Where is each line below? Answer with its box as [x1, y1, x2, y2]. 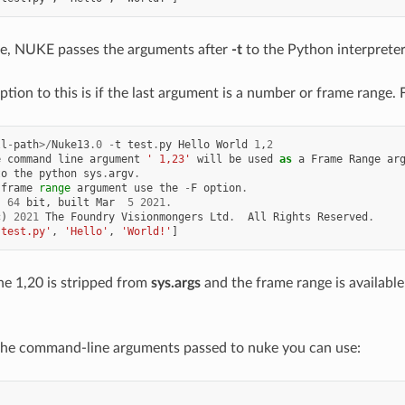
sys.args [150, 275, 201, 290]
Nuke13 [51, 137, 89, 151]
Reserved [316, 210, 368, 223]
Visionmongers [120, 210, 203, 223]
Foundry [70, 210, 115, 223]
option [202, 181, 241, 194]
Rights [272, 210, 311, 223]
